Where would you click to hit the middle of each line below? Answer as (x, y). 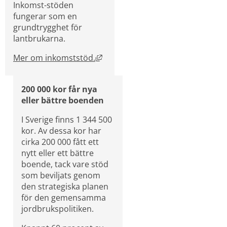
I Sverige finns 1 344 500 (67, 119)
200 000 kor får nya (59, 89)
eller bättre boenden (63, 100)
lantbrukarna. (39, 38)
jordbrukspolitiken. (58, 209)
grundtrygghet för (48, 27)
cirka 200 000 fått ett (60, 142)
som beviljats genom (61, 175)
